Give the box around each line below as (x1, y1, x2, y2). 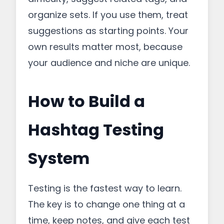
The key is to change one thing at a (28, 198, 185, 210)
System (28, 147, 89, 169)
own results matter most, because (28, 40, 182, 53)
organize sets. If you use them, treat (28, 8, 188, 21)
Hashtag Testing (28, 118, 164, 141)
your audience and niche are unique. (28, 56, 190, 69)
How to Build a (28, 90, 145, 112)
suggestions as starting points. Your (28, 24, 188, 37)
